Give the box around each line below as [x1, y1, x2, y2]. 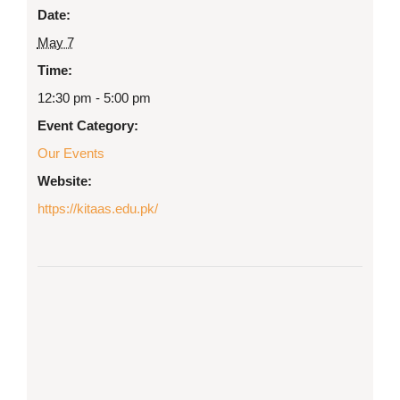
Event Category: [37, 117, 138, 133]
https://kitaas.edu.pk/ [37, 200, 158, 216]
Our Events [37, 145, 104, 161]
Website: [37, 172, 92, 188]
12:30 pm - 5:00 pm [37, 89, 151, 105]
